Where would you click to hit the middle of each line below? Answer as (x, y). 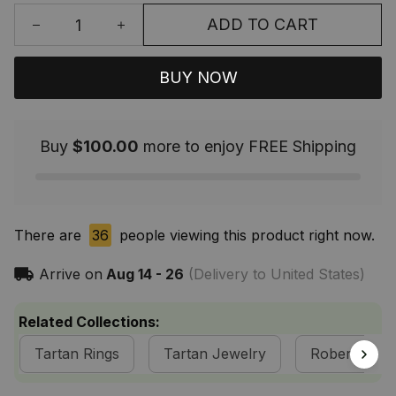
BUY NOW (198, 78)
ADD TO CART (262, 25)
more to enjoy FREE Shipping (247, 147)
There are (50, 236)
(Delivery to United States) (274, 274)
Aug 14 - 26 (145, 274)
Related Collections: (89, 322)
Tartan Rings (77, 354)
